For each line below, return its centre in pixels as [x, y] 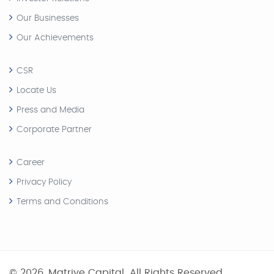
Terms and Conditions [62, 202]
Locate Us [36, 90]
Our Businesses [48, 18]
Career [31, 162]
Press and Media [50, 110]
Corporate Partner [54, 129]
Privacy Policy [44, 182]
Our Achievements [55, 38]
